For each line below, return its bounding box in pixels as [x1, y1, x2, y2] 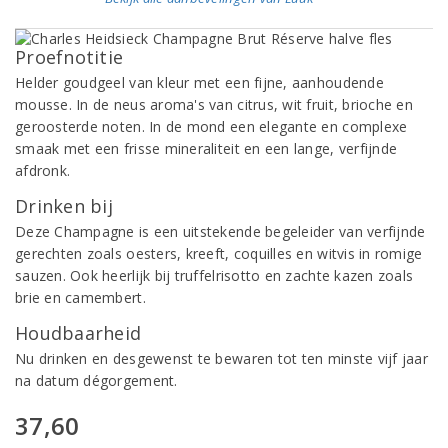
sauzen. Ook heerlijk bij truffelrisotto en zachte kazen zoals [15, 266, 414, 285]
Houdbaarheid [15, 321, 142, 345]
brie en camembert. [15, 288, 146, 307]
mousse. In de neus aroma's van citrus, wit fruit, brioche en [15, 95, 413, 114]
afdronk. [15, 161, 71, 180]
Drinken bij [15, 194, 113, 218]
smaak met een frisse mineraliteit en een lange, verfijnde [15, 139, 398, 158]
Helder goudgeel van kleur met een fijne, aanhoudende [15, 73, 384, 92]
